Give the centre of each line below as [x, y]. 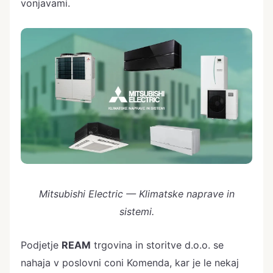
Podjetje [41, 245]
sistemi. [136, 212]
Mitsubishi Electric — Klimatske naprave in [136, 194]
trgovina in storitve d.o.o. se [157, 245]
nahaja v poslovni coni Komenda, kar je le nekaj [130, 263]
